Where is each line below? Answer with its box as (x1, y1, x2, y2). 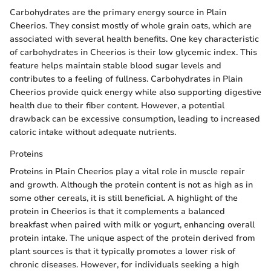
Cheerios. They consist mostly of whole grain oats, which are (10, 20, 252, 32)
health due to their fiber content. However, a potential (10, 100, 224, 112)
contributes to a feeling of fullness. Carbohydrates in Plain (10, 73, 243, 85)
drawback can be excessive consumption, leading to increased (10, 113, 260, 125)
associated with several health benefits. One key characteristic (10, 33, 259, 45)
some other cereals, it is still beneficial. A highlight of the (10, 192, 238, 204)
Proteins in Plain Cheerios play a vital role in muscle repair (10, 166, 245, 178)
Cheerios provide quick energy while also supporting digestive (10, 87, 261, 99)
